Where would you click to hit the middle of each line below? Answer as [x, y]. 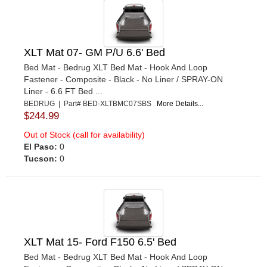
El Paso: [41, 146]
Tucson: [41, 158]
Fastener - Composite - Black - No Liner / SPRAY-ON [123, 79]
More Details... [180, 103]
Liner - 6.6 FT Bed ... [63, 91]
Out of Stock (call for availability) [84, 134]
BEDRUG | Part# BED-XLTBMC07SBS [90, 103]
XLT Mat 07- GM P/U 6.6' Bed [94, 52]
